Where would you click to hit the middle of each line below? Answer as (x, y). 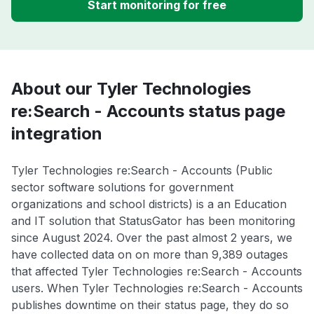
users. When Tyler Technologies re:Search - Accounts (157, 288)
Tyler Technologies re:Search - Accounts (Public (142, 171)
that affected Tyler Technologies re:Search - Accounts (157, 272)
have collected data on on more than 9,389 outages (150, 255)
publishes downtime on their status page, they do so (150, 305)
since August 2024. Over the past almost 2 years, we (152, 238)
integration (57, 134)
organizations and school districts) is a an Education (149, 204)
